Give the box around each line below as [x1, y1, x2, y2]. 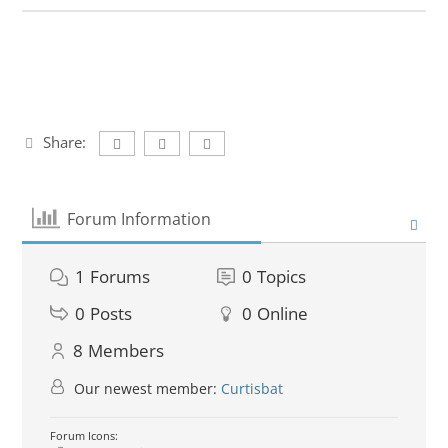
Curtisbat [221, 379, 284, 399]
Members [88, 339, 165, 363]
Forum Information [66, 207, 211, 230]
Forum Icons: [50, 428, 119, 444]
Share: [42, 132, 86, 153]
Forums [90, 265, 151, 289]
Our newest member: [70, 379, 222, 399]
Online [257, 302, 309, 326]
